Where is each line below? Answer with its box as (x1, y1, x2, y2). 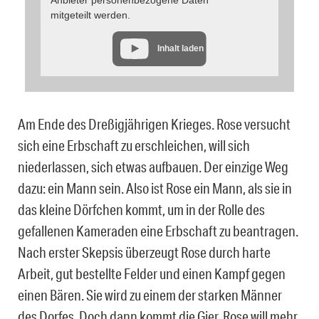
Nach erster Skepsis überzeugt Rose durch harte (18, 244, 271, 261)
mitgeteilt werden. (50, 9, 130, 21)
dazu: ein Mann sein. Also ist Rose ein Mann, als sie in (18, 179, 292, 197)
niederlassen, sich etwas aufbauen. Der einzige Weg (18, 158, 288, 176)
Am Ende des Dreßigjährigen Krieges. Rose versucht (18, 115, 291, 133)
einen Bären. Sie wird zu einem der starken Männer (18, 286, 282, 304)
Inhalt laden (157, 43, 204, 53)
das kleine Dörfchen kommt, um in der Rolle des (18, 201, 265, 219)
